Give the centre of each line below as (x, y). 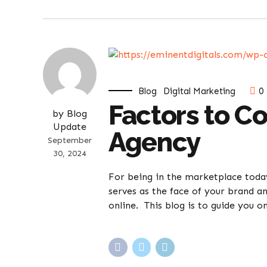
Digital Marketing (200, 91)
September (70, 140)
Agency (154, 142)
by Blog (70, 113)
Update (70, 126)
